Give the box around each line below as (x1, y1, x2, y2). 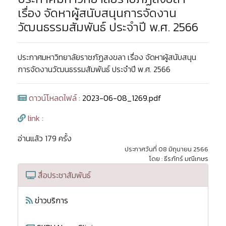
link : (26, 112, 43, 124)
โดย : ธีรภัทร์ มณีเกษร (149, 154, 208, 163)
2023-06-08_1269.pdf (82, 92, 161, 104)
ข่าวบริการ (33, 194, 68, 206)
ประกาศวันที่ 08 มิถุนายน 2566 (125, 144, 208, 154)
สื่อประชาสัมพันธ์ (36, 169, 91, 181)
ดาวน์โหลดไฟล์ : (27, 92, 82, 104)
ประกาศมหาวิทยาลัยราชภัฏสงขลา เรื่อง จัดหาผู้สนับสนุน (18, 51, 196, 63)
